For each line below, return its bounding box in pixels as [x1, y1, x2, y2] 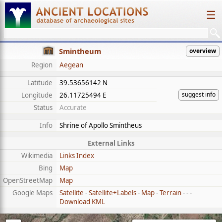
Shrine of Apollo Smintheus [59, 121, 142, 130]
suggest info [182, 90, 216, 99]
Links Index [59, 151, 94, 160]
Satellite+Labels [89, 188, 136, 197]
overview [189, 47, 216, 55]
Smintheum [59, 46, 101, 56]
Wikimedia [21, 151, 53, 160]
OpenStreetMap [3, 176, 53, 185]
